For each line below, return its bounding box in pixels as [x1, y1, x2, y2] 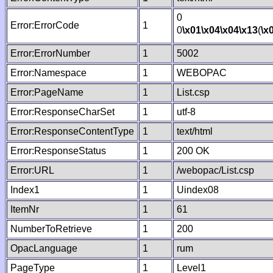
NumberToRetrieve [10, 224, 92, 234]
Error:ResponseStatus [10, 146, 106, 156]
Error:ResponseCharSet [10, 107, 115, 117]
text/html [177, 126, 213, 136]
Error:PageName [10, 87, 83, 97]
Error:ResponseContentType [10, 126, 134, 136]
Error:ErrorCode [10, 20, 79, 30]
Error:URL [10, 165, 54, 175]
